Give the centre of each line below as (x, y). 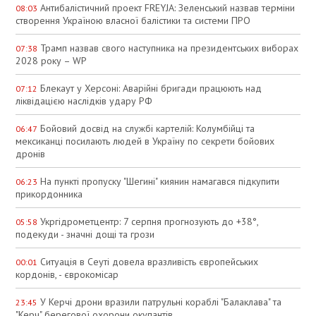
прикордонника (49, 194)
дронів (31, 153)
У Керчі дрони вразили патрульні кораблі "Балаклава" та (160, 302)
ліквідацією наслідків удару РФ (84, 101)
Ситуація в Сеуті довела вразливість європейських (148, 261)
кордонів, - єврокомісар (67, 274)
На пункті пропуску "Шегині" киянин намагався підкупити (159, 181)
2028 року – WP (51, 60)
